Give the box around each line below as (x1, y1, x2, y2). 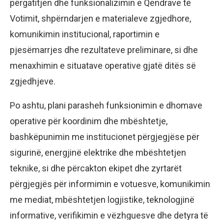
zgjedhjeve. (10, 76, 55, 87)
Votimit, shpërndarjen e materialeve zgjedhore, (10, 13, 191, 24)
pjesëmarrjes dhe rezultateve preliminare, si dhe (10, 45, 198, 55)
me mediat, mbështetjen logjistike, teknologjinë (10, 194, 194, 205)
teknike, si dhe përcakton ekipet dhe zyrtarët (10, 163, 182, 174)
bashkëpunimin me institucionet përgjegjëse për (10, 132, 199, 142)
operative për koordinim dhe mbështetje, (10, 116, 167, 127)
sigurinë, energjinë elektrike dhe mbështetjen (10, 147, 186, 158)
